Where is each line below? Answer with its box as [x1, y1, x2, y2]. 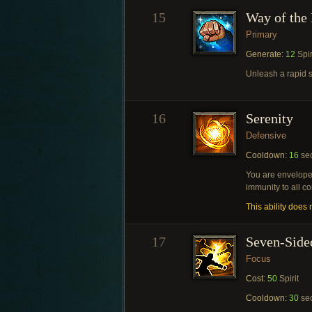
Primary [246, 29, 277, 40]
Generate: [246, 49, 283, 59]
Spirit [277, 274, 299, 283]
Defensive [246, 130, 286, 141]
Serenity [246, 111, 293, 126]
